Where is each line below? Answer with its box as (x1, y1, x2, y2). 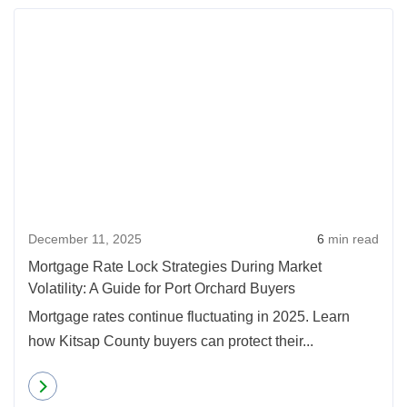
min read (324, 232, 379, 246)
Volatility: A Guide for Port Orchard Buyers (28, 281, 295, 296)
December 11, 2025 (28, 232, 142, 246)
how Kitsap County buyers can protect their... (28, 333, 313, 349)
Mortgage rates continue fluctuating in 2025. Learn (28, 309, 350, 324)
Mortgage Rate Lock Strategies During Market (28, 259, 322, 274)
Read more (66, 378, 131, 393)
